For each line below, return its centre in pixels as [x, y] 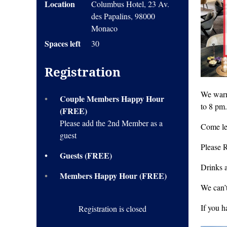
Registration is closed [112, 209]
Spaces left [63, 43]
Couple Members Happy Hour [112, 99]
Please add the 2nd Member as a [111, 123]
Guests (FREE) [86, 155]
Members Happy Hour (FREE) [113, 176]
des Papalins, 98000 [123, 16]
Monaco [104, 28]
